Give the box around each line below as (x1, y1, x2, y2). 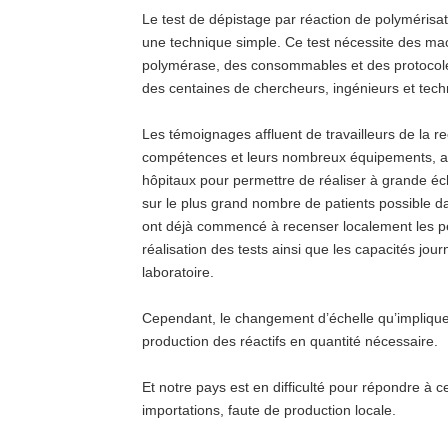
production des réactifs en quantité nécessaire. (142, 333, 438, 349)
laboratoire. (142, 264, 214, 280)
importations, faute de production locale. (142, 402, 396, 418)
